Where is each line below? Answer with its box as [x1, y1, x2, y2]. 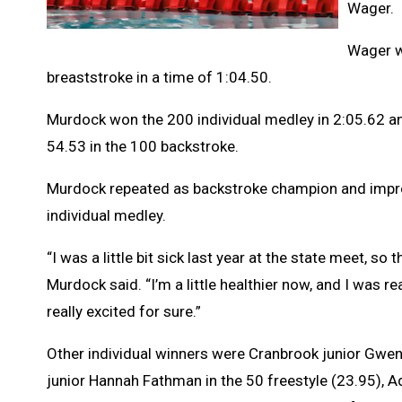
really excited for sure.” [47, 301, 201, 320]
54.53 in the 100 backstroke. [47, 136, 242, 155]
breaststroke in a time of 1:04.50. [47, 67, 275, 86]
